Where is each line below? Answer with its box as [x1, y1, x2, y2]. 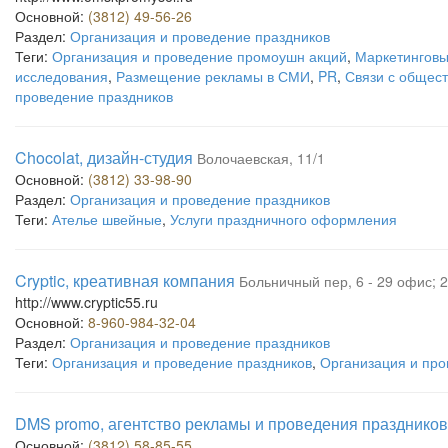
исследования [15, 66, 108, 86]
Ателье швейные [52, 209, 162, 229]
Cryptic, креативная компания [15, 269, 235, 292]
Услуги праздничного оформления [170, 209, 397, 229]
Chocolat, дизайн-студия [15, 146, 193, 169]
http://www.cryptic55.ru [15, 292, 158, 312]
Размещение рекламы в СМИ [116, 66, 310, 86]
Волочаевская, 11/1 [197, 148, 325, 168]
